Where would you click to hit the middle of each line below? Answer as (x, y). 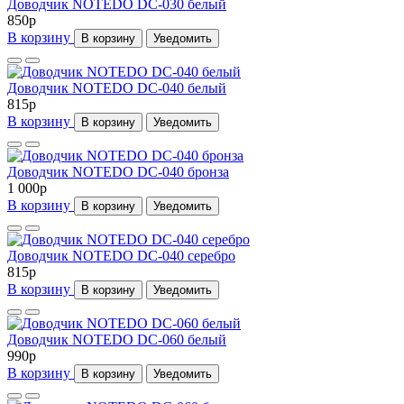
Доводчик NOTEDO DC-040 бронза (118, 171)
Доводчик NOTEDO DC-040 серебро (121, 255)
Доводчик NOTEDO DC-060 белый (117, 339)
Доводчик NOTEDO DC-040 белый (117, 87)
